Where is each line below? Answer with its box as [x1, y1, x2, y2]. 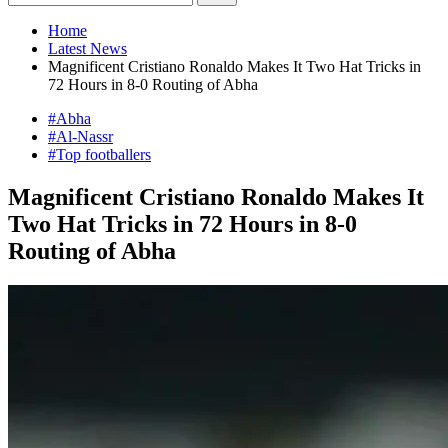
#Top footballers [48, 146, 151, 163]
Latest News [48, 40, 127, 57]
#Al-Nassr [48, 128, 113, 145]
